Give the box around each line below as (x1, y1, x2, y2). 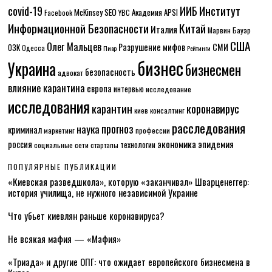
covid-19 (8, 2, 43, 19)
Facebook (44, 7, 73, 18)
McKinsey (74, 6, 103, 18)
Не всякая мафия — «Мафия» (8, 232, 121, 245)
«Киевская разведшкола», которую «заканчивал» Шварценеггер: (8, 175, 250, 188)
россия (8, 138, 33, 151)
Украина (8, 57, 56, 81)
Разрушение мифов (118, 41, 186, 53)
